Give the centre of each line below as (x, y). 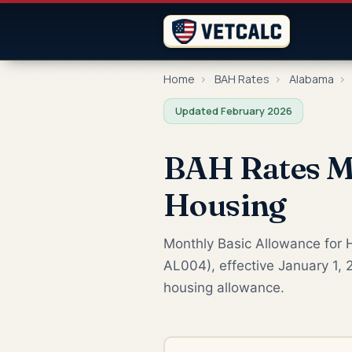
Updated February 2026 (233, 110)
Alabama (311, 79)
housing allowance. (224, 287)
